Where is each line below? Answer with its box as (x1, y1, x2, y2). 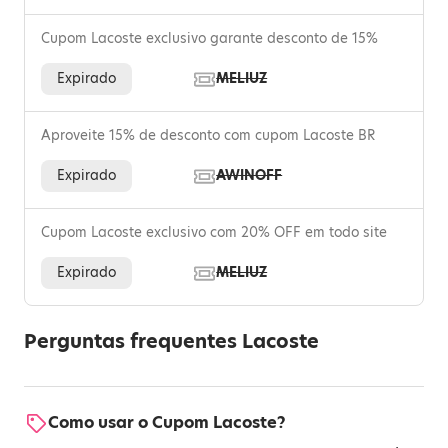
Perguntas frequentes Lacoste (24, 328, 319, 355)
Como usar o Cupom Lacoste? (48, 411, 286, 434)
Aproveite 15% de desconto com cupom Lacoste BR (41, 126, 375, 145)
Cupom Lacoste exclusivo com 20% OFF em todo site (41, 223, 387, 242)
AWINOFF (216, 166, 283, 185)
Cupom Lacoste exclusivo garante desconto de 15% (41, 29, 378, 48)
